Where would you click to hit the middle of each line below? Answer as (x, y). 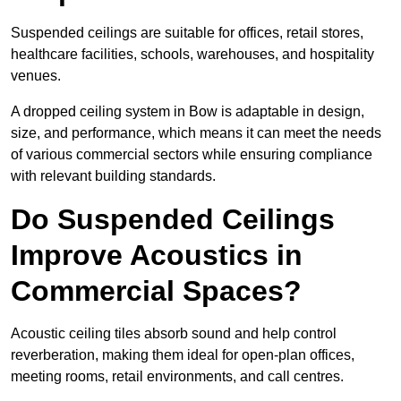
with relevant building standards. (113, 176)
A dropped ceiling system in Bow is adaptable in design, (188, 112)
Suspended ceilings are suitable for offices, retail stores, (187, 33)
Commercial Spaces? (156, 291)
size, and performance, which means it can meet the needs (196, 133)
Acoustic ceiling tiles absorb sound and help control (174, 334)
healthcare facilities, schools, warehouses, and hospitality (192, 55)
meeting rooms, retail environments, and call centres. (177, 377)
